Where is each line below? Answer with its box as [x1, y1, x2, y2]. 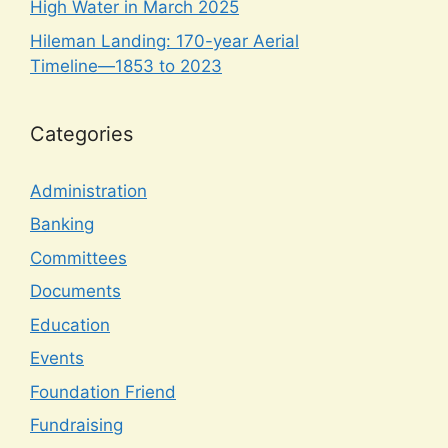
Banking [30, 214, 94, 235]
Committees [30, 247, 127, 268]
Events [30, 348, 84, 369]
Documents [30, 281, 121, 302]
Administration [30, 180, 147, 201]
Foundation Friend [30, 381, 176, 402]
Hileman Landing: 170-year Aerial [30, 30, 299, 51]
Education [30, 314, 110, 335]
